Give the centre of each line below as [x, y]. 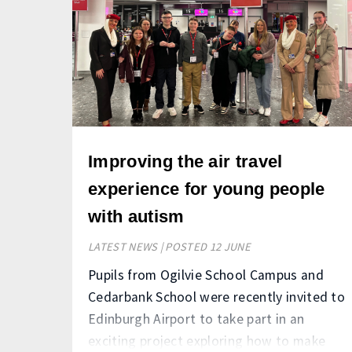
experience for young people [207, 189]
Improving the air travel [185, 162]
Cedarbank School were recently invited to [217, 297]
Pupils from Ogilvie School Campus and [206, 275]
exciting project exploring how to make [207, 341]
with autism [136, 217]
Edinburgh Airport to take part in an [196, 319]
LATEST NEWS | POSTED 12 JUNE [169, 247]
